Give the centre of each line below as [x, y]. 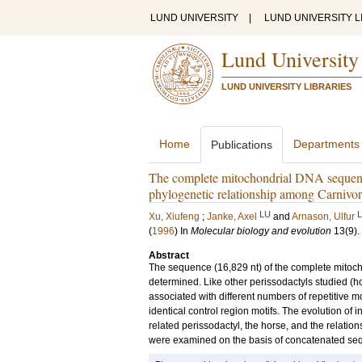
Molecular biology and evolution [261, 231]
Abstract [169, 255]
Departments [326, 144]
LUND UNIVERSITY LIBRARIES [286, 86]
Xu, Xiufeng [174, 217]
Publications [242, 145]
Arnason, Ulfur [323, 217]
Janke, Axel [232, 217]
